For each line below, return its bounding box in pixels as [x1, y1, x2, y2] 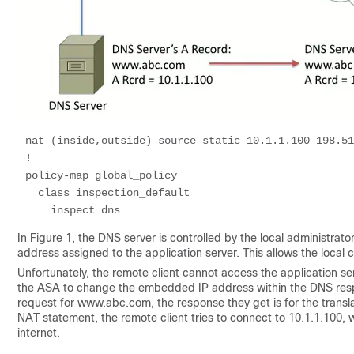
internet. [17, 326, 60, 339]
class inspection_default [25, 186, 38, 199]
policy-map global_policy [25, 169, 177, 182]
